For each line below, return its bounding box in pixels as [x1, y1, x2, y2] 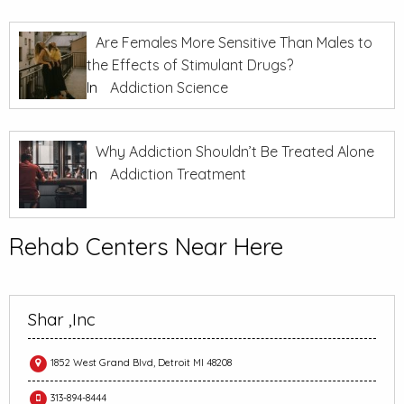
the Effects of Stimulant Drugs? [87, 56, 293, 75]
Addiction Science [110, 78, 228, 97]
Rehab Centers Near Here [9, 232, 283, 262]
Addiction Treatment [110, 165, 246, 184]
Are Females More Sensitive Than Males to [96, 33, 372, 52]
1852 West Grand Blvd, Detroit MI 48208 [48, 355, 232, 369]
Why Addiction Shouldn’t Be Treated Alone [96, 142, 374, 161]
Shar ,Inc [28, 308, 96, 331]
